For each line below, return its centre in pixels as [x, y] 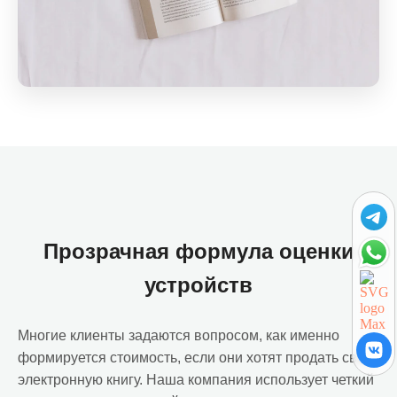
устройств [198, 285]
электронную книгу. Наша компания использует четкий [196, 380]
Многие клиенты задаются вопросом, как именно [179, 335]
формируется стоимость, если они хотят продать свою [197, 358]
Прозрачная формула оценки [198, 251]
